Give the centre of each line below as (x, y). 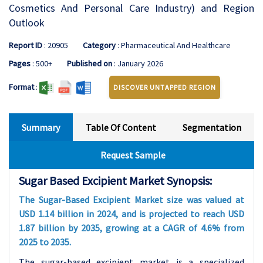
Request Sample (133, 155)
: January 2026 (138, 63)
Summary (41, 127)
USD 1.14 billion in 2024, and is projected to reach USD (131, 214)
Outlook (27, 23)
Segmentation (212, 127)
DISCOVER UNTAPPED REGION (165, 87)
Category (99, 45)
